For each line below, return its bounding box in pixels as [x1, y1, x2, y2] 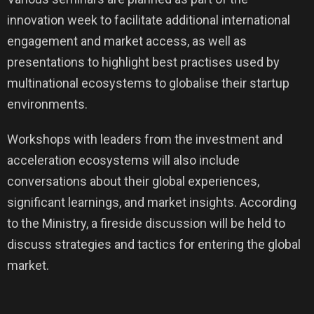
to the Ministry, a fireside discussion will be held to [7, 216, 285, 231]
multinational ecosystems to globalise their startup [7, 76, 289, 90]
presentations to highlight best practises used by [7, 55, 280, 69]
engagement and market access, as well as [7, 34, 247, 48]
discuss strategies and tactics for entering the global [7, 237, 301, 252]
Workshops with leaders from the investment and [7, 132, 282, 146]
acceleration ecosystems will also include [7, 153, 240, 168]
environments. [7, 97, 88, 111]
